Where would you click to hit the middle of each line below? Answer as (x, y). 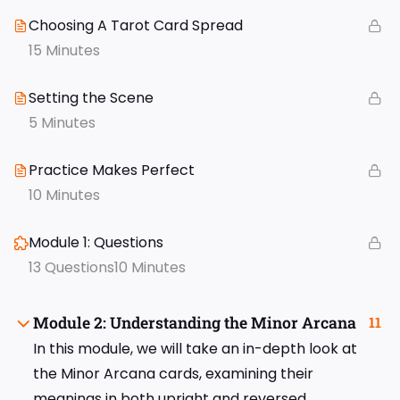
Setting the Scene (91, 98)
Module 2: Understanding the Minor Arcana (195, 323)
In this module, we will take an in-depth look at (195, 349)
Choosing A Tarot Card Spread (136, 26)
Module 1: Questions (96, 243)
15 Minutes (64, 51)
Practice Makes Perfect (112, 171)
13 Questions (71, 268)
